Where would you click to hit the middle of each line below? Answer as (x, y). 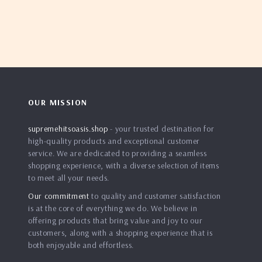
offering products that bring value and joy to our (115, 220)
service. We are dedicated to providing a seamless (117, 153)
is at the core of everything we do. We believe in (113, 208)
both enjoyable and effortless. (81, 245)
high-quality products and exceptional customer (114, 141)
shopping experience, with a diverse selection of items (123, 166)
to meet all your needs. (69, 178)
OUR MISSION (58, 102)
